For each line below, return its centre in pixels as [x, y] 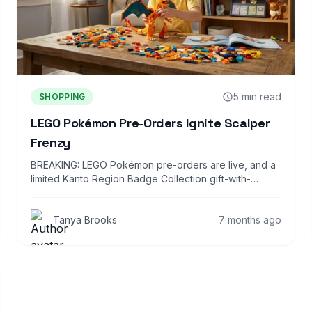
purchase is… [61, 192]
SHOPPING [62, 96]
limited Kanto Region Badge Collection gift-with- [141, 178]
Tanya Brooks [85, 219]
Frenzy [50, 142]
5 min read [257, 96]
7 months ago [250, 219]
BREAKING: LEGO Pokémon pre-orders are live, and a [153, 164]
